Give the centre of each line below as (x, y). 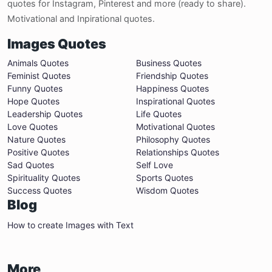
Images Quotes (57, 44)
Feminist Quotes (39, 76)
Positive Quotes (38, 152)
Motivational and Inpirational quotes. (81, 19)
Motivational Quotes (175, 127)
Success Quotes (39, 191)
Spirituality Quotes (44, 178)
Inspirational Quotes (175, 101)
